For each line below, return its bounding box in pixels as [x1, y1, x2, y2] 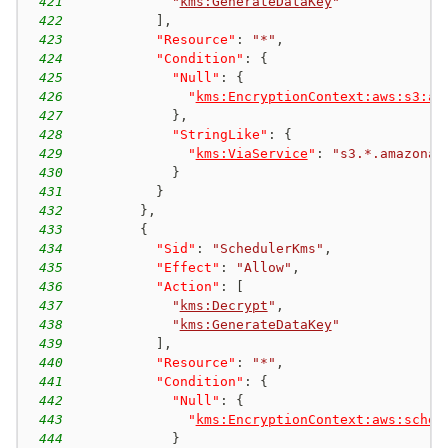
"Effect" [155, 259, 220, 275]
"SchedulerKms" [211, 240, 324, 256]
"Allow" [235, 259, 292, 275]
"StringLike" [171, 126, 268, 142]
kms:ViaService [195, 145, 308, 161]
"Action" [155, 278, 220, 294]
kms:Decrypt [179, 297, 268, 313]
